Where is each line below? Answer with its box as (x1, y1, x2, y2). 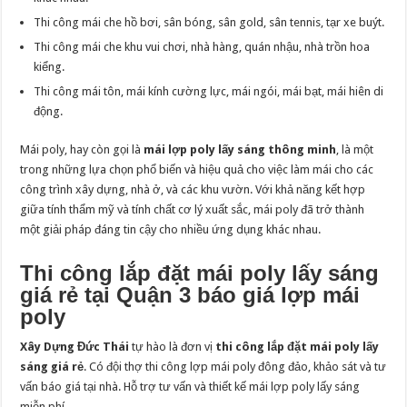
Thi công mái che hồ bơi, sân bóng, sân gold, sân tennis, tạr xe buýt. (34, 15, 385, 30)
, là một (336, 143, 374, 157)
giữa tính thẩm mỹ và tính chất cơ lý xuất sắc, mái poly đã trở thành (20, 203, 365, 217)
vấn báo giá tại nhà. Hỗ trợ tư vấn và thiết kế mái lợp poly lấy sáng (20, 380, 361, 394)
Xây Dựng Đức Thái (20, 340, 130, 354)
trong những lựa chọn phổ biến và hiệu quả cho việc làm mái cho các (20, 163, 374, 177)
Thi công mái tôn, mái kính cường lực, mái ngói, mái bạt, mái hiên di (34, 84, 384, 99)
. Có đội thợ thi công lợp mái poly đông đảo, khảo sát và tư (84, 360, 387, 374)
